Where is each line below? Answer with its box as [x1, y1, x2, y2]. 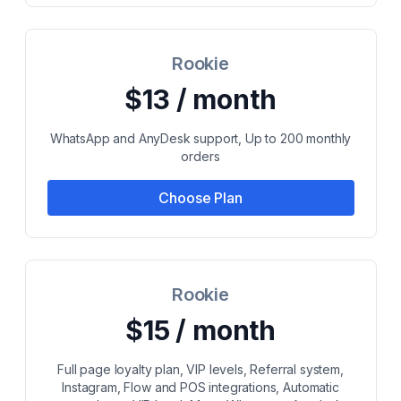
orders [181, 149, 220, 164]
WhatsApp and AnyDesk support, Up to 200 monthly [49, 131, 352, 146]
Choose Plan [158, 189, 243, 207]
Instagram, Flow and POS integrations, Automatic [62, 380, 339, 395]
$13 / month [124, 83, 277, 115]
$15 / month [124, 314, 277, 346]
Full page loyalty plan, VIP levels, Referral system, [57, 362, 344, 377]
